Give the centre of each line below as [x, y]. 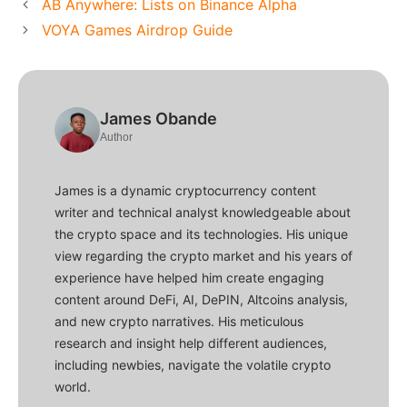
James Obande [159, 119]
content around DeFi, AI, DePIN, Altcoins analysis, [201, 300]
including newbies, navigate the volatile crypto [193, 365]
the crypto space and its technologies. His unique [201, 234]
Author [116, 138]
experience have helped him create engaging [189, 278]
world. [73, 387]
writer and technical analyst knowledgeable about [203, 213]
